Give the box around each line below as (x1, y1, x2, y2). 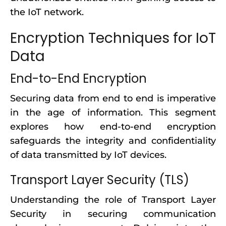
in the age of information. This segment (10, 107, 216, 118)
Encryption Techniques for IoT (10, 28, 216, 48)
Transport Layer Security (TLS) (10, 172, 189, 188)
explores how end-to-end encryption (10, 121, 216, 132)
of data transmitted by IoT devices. (10, 149, 166, 160)
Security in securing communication (10, 208, 216, 219)
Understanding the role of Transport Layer (10, 194, 216, 205)
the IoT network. (10, 7, 84, 18)
